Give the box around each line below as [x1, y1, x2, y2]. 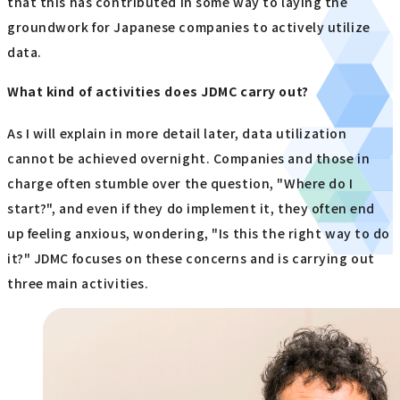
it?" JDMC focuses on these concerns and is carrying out [7, 249, 375, 268]
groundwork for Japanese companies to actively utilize [7, 18, 371, 37]
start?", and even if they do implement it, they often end [7, 199, 375, 218]
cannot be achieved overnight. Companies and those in [7, 149, 371, 168]
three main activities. [7, 274, 149, 293]
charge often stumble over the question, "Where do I [7, 174, 354, 193]
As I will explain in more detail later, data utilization [7, 124, 347, 143]
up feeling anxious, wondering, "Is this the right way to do [7, 224, 391, 243]
